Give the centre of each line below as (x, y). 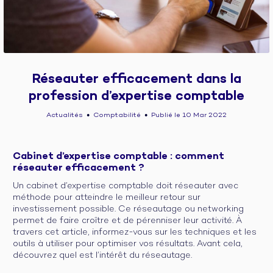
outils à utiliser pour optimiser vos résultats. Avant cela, (128, 244)
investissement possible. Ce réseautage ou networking (128, 209)
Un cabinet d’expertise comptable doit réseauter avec (126, 186)
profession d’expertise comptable (136, 97)
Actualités (64, 115)
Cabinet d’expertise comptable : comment (119, 156)
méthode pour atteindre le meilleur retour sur (107, 197)
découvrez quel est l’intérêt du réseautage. (102, 255)
